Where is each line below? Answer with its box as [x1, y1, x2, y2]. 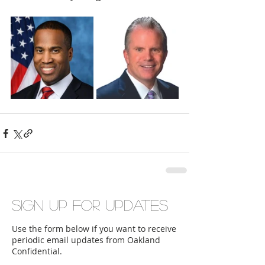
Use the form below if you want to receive [12, 223, 176, 234]
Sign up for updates [12, 198, 168, 212]
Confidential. [12, 245, 62, 257]
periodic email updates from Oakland [12, 234, 160, 245]
